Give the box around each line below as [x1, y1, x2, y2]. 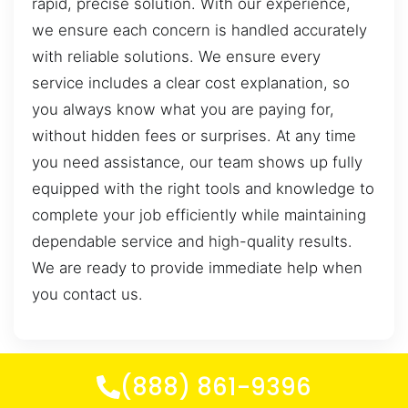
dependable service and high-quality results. [32, 232, 352, 251]
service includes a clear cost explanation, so [32, 74, 350, 93]
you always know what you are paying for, [32, 100, 334, 119]
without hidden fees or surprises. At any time [32, 127, 356, 146]
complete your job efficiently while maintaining [32, 206, 366, 225]
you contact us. [32, 285, 143, 304]
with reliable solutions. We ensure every [32, 47, 321, 66]
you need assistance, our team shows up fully [32, 153, 362, 172]
